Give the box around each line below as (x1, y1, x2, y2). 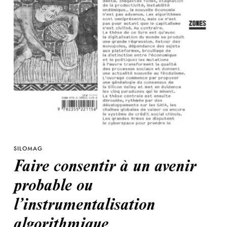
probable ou (13, 172, 93, 195)
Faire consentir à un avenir (13, 153, 196, 176)
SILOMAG (13, 144, 43, 153)
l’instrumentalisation (13, 192, 155, 214)
